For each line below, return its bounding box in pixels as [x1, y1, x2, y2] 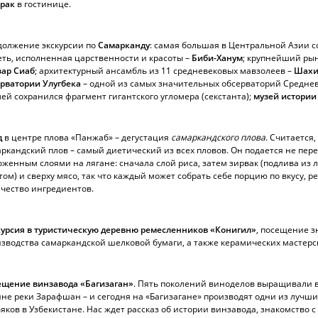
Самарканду [98, 39, 150, 51]
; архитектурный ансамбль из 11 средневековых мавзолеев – [35, 65, 294, 77]
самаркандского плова [171, 131, 265, 143]
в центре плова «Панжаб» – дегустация [2, 131, 171, 143]
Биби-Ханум [192, 52, 243, 64]
